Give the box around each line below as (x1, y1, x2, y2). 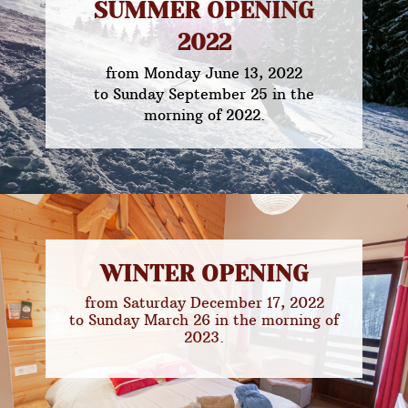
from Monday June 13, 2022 (106, 64, 302, 82)
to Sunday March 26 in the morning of (69, 311, 339, 329)
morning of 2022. (143, 106, 265, 124)
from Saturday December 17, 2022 (84, 293, 324, 311)
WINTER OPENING (99, 260, 309, 287)
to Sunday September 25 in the (94, 85, 314, 103)
